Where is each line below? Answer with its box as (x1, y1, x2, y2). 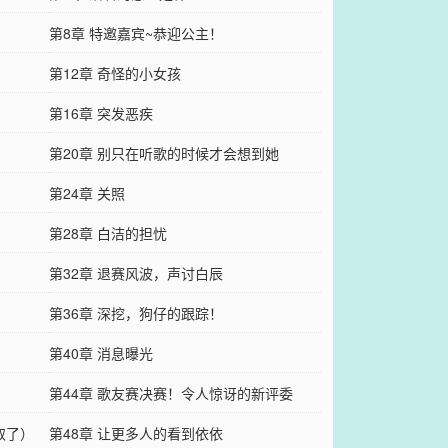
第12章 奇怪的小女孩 (48, 63, 181, 84)
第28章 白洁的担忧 (48, 223, 167, 244)
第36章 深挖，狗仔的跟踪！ (48, 303, 223, 324)
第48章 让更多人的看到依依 (48, 423, 223, 444)
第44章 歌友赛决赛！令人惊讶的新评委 (48, 383, 293, 404)
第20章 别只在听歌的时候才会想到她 (48, 143, 279, 164)
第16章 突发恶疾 (48, 103, 153, 124)
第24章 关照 (48, 183, 125, 204)
